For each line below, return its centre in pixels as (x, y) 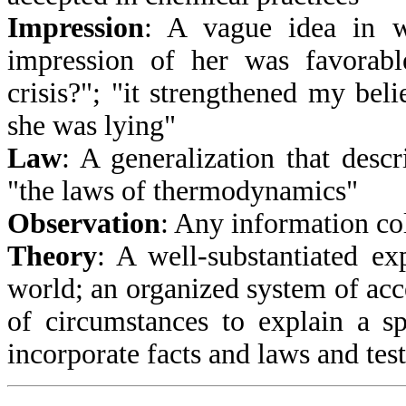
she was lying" (92, 125)
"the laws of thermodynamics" (183, 190)
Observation (84, 223)
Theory (52, 256)
